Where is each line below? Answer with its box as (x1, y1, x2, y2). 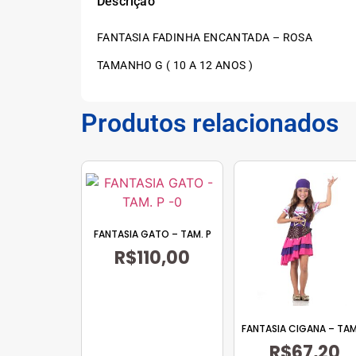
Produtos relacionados (81, 107, 339, 138)
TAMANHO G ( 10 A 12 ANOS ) (97, 59, 253, 72)
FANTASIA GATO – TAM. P (93, 226, 211, 241)
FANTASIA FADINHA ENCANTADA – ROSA (97, 31, 313, 44)
